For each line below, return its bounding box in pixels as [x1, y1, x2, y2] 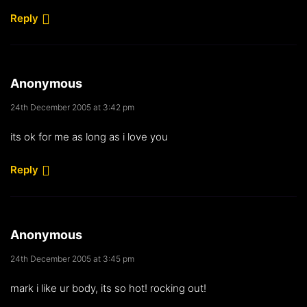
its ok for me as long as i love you [10, 130, 168, 143]
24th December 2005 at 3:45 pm [10, 253, 134, 264]
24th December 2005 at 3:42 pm [10, 101, 134, 112]
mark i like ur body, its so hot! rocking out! [10, 281, 206, 295]
